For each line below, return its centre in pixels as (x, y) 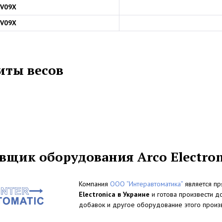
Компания (94, 184)
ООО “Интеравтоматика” (146, 184)
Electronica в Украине (114, 194)
